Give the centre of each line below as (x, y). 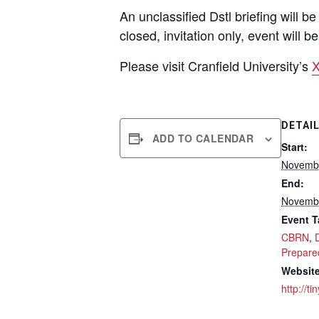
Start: (295, 147)
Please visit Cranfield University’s (216, 66)
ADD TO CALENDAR (203, 138)
